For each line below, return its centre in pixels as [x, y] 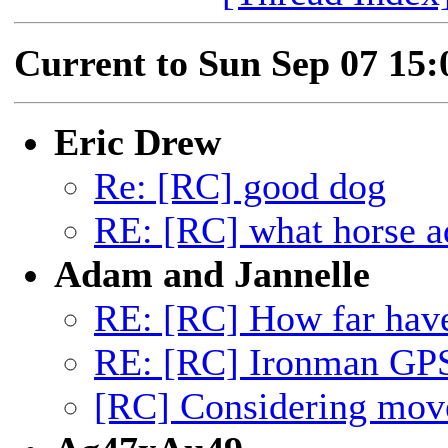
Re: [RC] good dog [240, 186]
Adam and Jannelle [212, 274]
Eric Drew [137, 142]
